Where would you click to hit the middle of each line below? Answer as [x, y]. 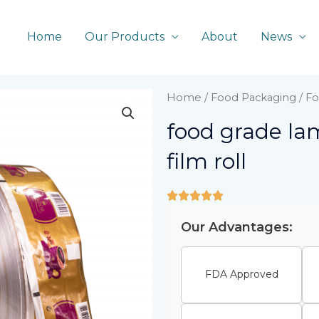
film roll [206, 161]
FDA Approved [241, 274]
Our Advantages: [237, 227]
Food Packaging [253, 98]
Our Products [125, 37]
